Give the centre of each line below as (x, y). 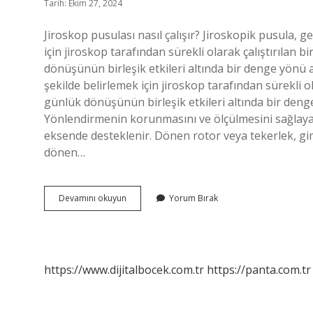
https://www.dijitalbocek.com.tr (124, 270)
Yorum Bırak (194, 198)
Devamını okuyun (93, 198)
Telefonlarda (151, 197)
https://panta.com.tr (259, 270)
